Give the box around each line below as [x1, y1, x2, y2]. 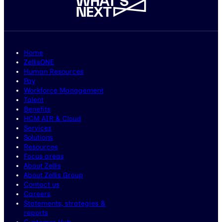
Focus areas [24, 152, 64, 161]
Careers [24, 190, 51, 199]
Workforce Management [24, 86, 104, 95]
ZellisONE [24, 58, 54, 67]
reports [24, 209, 48, 218]
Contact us [24, 180, 59, 189]
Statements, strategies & [24, 199, 106, 208]
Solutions [24, 133, 53, 142]
